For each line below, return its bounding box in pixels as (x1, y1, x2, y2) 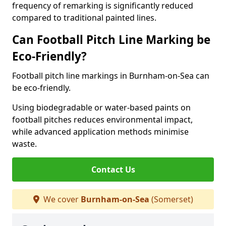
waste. (12, 138, 37, 149)
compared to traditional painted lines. (12, 12, 156, 23)
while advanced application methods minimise (12, 126, 189, 137)
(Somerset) (149, 194, 193, 205)
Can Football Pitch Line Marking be (12, 32, 210, 47)
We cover (41, 194, 81, 205)
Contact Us (91, 164, 135, 175)
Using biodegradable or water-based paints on (12, 102, 191, 113)
